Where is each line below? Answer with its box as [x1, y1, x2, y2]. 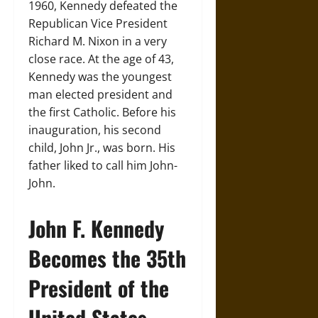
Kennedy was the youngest [28, 68, 172, 84]
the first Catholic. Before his [28, 104, 176, 120]
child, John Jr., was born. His [28, 139, 175, 155]
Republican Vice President [28, 15, 168, 31]
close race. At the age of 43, [28, 50, 174, 67]
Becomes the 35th [28, 241, 186, 274]
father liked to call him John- [28, 157, 177, 173]
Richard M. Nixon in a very [28, 33, 167, 49]
